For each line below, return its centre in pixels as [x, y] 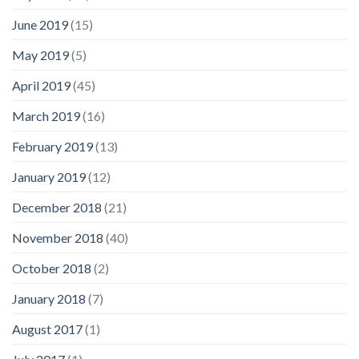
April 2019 [41, 85]
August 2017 [47, 329]
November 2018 [58, 237]
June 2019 [40, 24]
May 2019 [40, 54]
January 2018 [49, 298]
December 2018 [57, 207]
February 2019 [52, 146]
